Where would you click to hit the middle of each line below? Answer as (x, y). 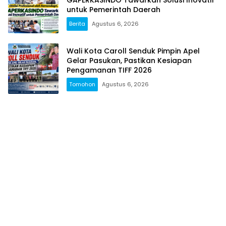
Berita (77, 23)
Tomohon (82, 84)
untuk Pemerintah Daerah (114, 9)
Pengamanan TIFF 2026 (109, 70)
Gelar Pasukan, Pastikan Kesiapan (129, 60)
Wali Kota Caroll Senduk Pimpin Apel (133, 51)
